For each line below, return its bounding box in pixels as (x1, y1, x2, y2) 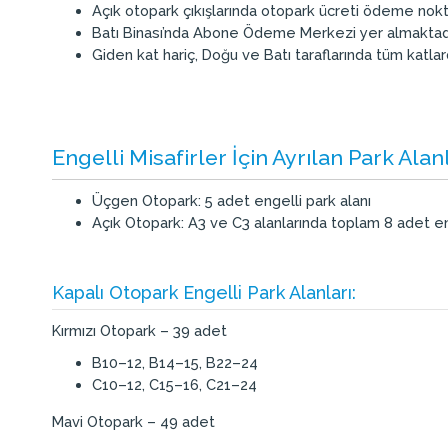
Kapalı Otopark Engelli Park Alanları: (52, 281, 356, 303)
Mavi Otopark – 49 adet (52, 412, 215, 430)
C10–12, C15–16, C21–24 (92, 375, 257, 393)
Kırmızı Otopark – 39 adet (52, 321, 227, 339)
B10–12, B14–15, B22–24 (92, 353, 258, 371)
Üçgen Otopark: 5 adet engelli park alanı (92, 192, 371, 210)
